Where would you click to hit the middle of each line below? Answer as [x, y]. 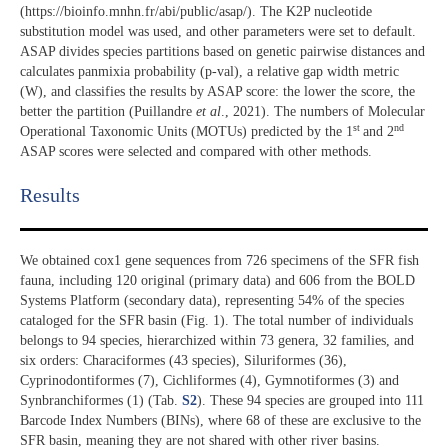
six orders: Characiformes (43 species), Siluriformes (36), [183, 361]
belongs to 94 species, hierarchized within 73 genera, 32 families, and [217, 341]
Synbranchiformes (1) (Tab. [101, 401]
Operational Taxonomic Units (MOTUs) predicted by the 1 [186, 131]
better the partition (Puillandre [108, 111]
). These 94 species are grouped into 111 [310, 401]
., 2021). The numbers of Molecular [323, 111]
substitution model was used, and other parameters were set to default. [218, 31]
